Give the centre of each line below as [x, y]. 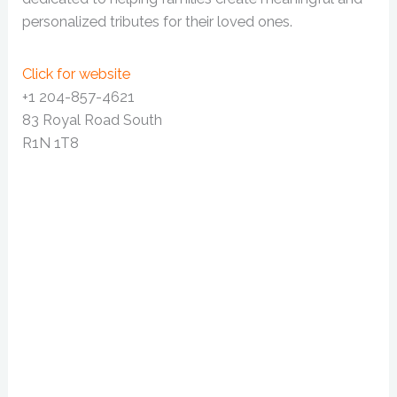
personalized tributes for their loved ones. [158, 21]
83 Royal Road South [93, 120]
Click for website [77, 74]
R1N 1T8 [51, 143]
